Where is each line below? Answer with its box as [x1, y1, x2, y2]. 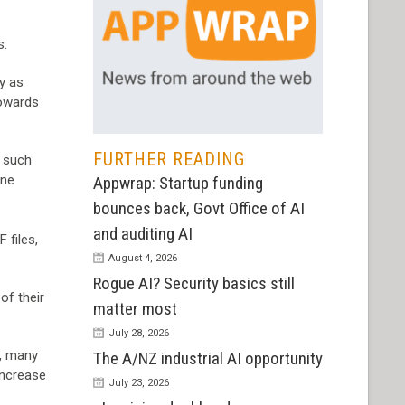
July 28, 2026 [108, 327, 169, 340]
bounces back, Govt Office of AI [92, 198, 305, 220]
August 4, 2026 [108, 252, 177, 265]
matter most [92, 298, 177, 320]
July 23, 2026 [108, 377, 169, 390]
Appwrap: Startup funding [92, 173, 263, 194]
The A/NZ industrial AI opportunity [92, 348, 323, 370]
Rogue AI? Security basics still [92, 273, 295, 295]
